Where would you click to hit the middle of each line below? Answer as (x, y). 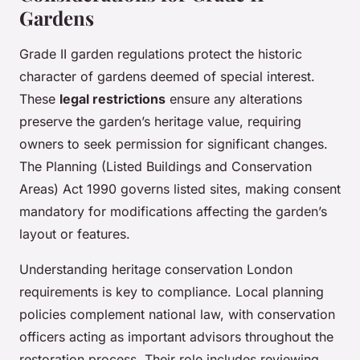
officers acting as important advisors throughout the (176, 337)
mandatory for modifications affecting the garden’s (173, 212)
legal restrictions (112, 99)
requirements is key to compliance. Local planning (172, 292)
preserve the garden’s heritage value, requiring (160, 122)
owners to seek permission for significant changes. (174, 144)
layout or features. (75, 234)
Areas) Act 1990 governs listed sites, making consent (180, 189)
